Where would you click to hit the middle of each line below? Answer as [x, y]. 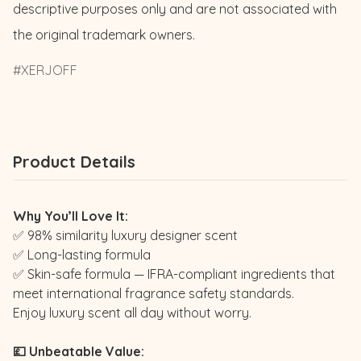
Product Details [74, 161]
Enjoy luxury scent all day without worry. [132, 312]
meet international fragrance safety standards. [154, 293]
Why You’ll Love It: [72, 216]
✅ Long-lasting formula [82, 254]
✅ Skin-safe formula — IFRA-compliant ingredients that [174, 274]
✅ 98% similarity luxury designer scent [127, 235]
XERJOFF [49, 70]
